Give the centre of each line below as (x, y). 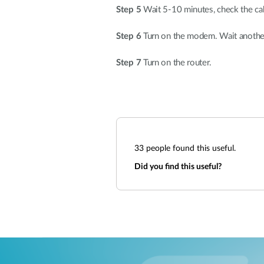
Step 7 (129, 63)
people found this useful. (190, 148)
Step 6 (129, 36)
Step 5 (129, 10)
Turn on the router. (176, 63)
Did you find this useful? (178, 167)
